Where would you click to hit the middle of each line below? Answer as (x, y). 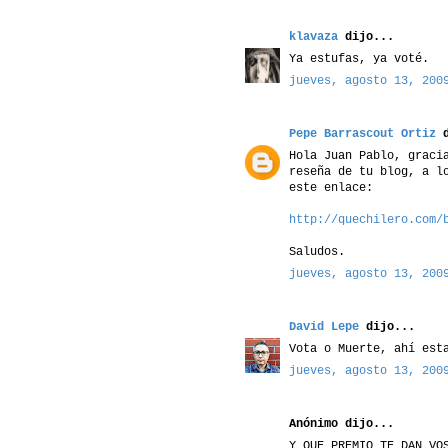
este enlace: (331, 187)
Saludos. (317, 251)
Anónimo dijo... (341, 423)
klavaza (313, 36)
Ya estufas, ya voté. (359, 58)
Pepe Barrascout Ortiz (362, 133)
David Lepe (324, 326)
